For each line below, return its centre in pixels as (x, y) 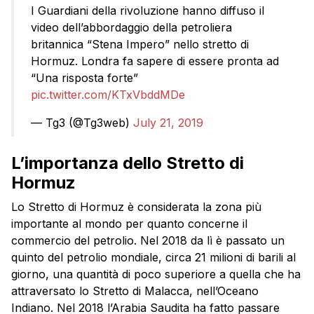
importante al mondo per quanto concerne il (129, 224)
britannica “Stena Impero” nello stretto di (140, 45)
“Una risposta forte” (84, 78)
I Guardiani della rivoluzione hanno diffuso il (148, 11)
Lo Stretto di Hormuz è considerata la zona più (136, 207)
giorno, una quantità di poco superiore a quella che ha (156, 274)
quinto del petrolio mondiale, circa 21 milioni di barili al (153, 258)
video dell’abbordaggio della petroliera (131, 28)
